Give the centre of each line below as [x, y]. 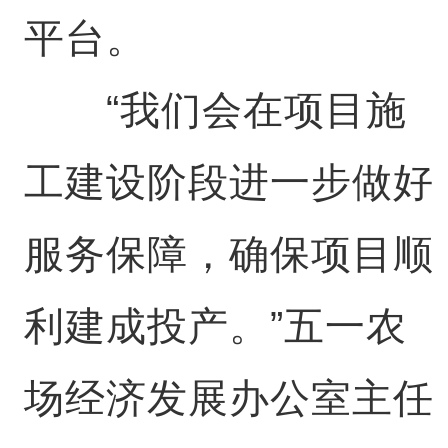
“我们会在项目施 [215, 110]
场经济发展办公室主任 [228, 398]
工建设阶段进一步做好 [228, 182]
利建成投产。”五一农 [215, 326]
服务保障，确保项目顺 [228, 254]
